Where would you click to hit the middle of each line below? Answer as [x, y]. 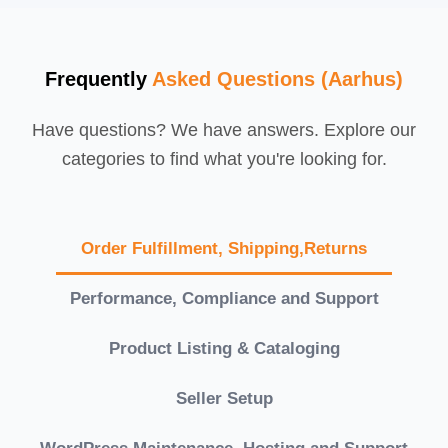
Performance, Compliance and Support [224, 298]
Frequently [98, 78]
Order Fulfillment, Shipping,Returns [224, 248]
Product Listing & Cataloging [224, 348]
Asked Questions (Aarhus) [277, 78]
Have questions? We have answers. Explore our [224, 129]
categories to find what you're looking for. [224, 158]
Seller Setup [224, 398]
